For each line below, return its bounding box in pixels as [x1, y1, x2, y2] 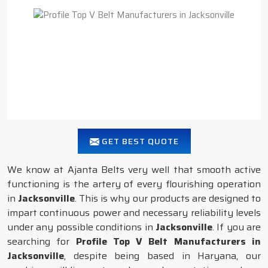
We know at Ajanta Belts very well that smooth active [7, 162, 261, 177]
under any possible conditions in [7, 220, 156, 234]
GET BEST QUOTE [99, 135, 179, 148]
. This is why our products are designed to [75, 191, 261, 206]
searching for [7, 234, 76, 249]
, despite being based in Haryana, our [64, 248, 261, 263]
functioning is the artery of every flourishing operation [7, 176, 261, 191]
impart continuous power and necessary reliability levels [7, 205, 261, 220]
